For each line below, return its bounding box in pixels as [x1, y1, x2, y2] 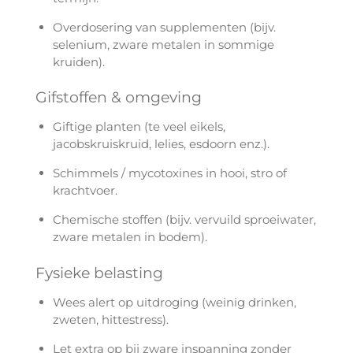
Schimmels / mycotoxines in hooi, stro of [53, 165, 288, 181]
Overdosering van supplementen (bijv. [53, 19, 277, 35]
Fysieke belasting [35, 262, 163, 282]
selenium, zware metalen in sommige [53, 36, 275, 52]
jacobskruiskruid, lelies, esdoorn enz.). [53, 136, 270, 152]
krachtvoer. [53, 183, 118, 199]
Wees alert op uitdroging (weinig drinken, [53, 294, 297, 310]
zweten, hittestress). [53, 311, 169, 327]
